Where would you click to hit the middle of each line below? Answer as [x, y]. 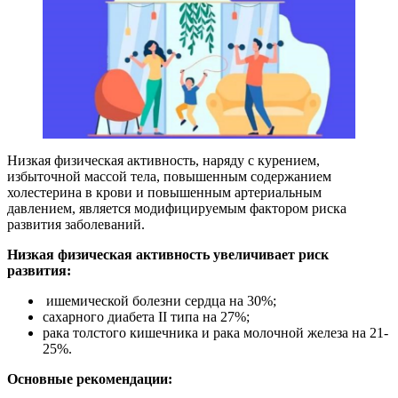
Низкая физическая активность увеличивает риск [168, 254]
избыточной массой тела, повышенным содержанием [169, 176]
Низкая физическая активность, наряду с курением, [163, 160]
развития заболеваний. [76, 224]
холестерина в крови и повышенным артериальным [164, 192]
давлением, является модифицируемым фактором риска [177, 208]
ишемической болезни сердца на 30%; [159, 300]
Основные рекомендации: [90, 378]
